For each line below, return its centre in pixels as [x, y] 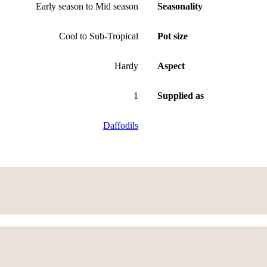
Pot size [173, 36]
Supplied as [181, 95]
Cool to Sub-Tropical [99, 36]
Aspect [171, 66]
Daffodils [121, 125]
